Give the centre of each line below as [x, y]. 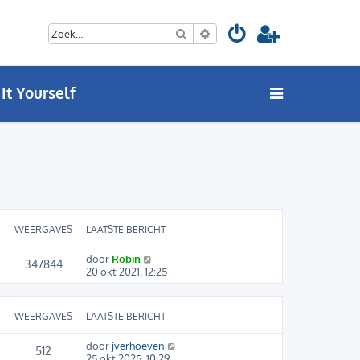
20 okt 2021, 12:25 [127, 272]
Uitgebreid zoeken [255, 33]
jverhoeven [138, 346]
